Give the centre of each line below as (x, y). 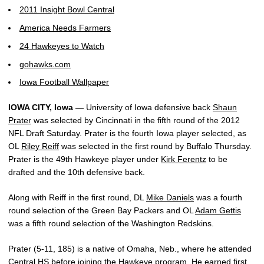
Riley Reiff (40, 146)
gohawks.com (45, 64)
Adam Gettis (218, 211)
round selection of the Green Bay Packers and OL (102, 211)
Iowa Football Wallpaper (64, 82)
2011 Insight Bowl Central (67, 10)
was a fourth (218, 198)
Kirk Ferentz (184, 159)
